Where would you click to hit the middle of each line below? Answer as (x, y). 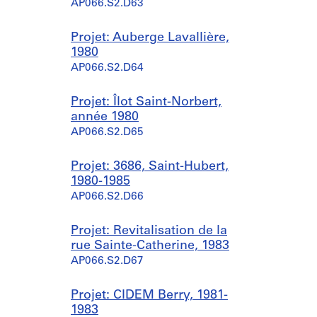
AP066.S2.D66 (107, 197)
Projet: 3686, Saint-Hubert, (150, 167)
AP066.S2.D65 (107, 133)
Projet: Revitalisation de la (149, 231)
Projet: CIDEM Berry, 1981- (149, 295)
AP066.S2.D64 (107, 68)
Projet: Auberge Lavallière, (150, 38)
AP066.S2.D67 (107, 261)
